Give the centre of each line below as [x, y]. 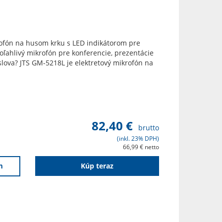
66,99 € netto [141, 147]
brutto [149, 128]
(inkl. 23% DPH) [138, 139]
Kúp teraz [97, 166]
